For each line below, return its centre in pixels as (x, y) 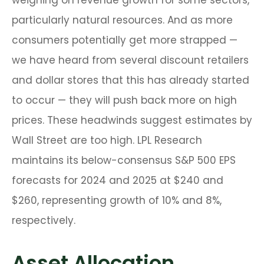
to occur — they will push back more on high (124, 100)
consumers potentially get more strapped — (125, 40)
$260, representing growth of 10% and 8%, (117, 201)
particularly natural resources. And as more (122, 20)
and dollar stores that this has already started (131, 80)
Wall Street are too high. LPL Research (107, 141)
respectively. (44, 221)
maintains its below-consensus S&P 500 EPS (124, 161)
